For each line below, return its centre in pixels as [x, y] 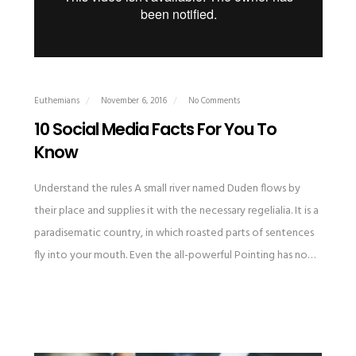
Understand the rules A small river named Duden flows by [167, 189]
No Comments [214, 101]
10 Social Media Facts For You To [155, 130]
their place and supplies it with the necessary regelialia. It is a [176, 211]
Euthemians [56, 101]
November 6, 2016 [135, 101]
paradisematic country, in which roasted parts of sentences [174, 234]
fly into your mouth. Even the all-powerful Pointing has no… [174, 256]
